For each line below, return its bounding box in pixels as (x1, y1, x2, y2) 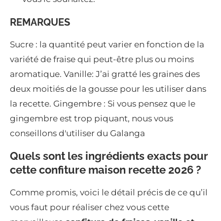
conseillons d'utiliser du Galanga (10, 128, 145, 139)
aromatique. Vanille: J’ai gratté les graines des (10, 69, 200, 79)
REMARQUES (10, 16, 70, 29)
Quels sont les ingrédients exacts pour (10, 149, 208, 163)
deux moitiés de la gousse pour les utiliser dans (10, 84, 206, 94)
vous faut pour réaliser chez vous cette (10, 202, 169, 213)
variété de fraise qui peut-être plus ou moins (10, 54, 194, 65)
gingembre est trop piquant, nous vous (10, 113, 173, 124)
